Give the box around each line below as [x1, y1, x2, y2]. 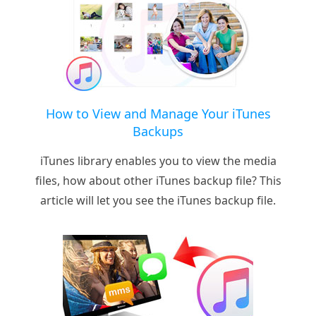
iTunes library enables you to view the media [39, 153, 276, 169]
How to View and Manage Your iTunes [45, 105, 271, 123]
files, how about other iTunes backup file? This [35, 173, 281, 189]
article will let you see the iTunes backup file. [40, 193, 276, 209]
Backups [133, 123, 183, 140]
